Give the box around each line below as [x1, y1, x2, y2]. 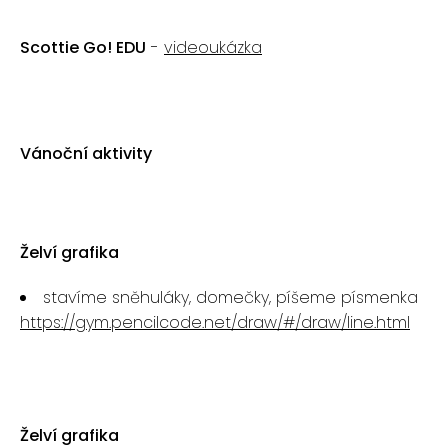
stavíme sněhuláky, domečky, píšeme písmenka [43, 286, 418, 309]
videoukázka [164, 36, 262, 59]
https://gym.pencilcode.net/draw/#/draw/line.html [20, 311, 410, 334]
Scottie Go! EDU [20, 36, 146, 59]
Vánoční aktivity [20, 142, 152, 165]
